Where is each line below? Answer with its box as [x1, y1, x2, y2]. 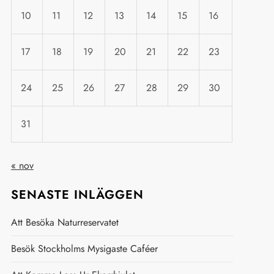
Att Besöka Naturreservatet [10, 215, 119, 229]
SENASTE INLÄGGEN [10, 186, 144, 204]
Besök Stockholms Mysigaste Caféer [10, 242, 158, 256]
